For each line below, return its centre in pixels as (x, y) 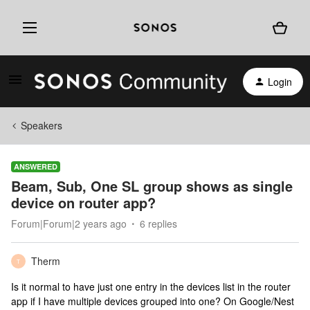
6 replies (158, 224)
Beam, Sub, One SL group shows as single (152, 186)
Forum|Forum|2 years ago (69, 224)
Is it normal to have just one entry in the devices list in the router (151, 286)
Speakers (42, 125)
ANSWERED (36, 166)
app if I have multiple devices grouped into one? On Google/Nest (153, 301)
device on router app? (83, 202)
